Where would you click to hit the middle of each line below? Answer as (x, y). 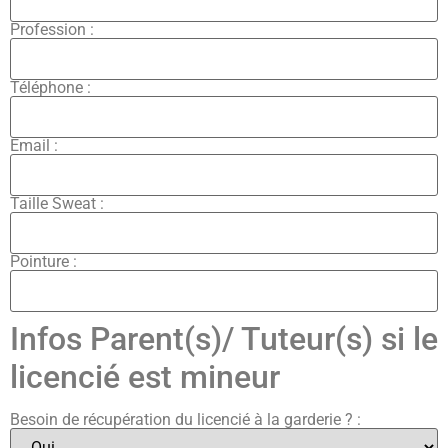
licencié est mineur (145, 376)
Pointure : (43, 261)
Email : (34, 145)
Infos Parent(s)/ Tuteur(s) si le (224, 338)
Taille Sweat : (57, 203)
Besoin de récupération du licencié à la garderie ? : (185, 419)
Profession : (52, 29)
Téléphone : (50, 87)
